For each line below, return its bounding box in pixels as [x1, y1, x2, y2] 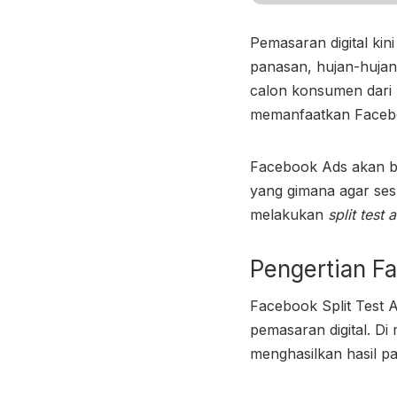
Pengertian [250, 254, 372, 283]
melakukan [250, 205, 328, 223]
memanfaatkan [250, 105, 354, 123]
